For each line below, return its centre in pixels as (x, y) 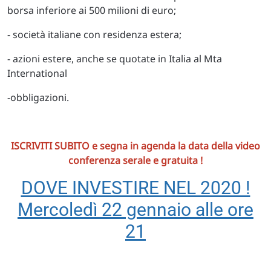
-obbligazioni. (38, 97)
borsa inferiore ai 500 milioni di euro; (92, 10)
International (37, 73)
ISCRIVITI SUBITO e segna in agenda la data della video (135, 146)
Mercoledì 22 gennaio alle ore (135, 210)
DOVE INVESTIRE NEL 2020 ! (135, 188)
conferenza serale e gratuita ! (135, 160)
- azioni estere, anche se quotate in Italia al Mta (115, 59)
